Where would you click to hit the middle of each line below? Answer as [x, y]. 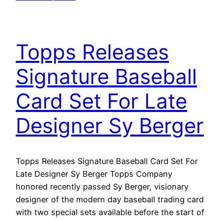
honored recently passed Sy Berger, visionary [102, 187]
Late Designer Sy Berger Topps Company [94, 174]
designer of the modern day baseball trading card [110, 200]
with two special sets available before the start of [110, 212]
